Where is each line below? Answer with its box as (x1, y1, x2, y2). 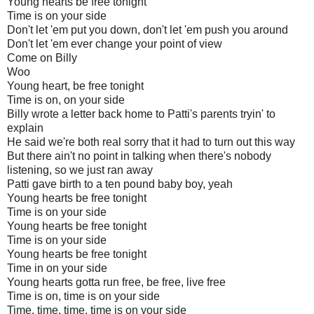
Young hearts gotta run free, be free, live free (7, 275, 226, 288)
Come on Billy (7, 51, 77, 64)
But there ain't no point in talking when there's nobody (7, 149, 271, 162)
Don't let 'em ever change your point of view (7, 37, 222, 50)
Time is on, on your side (7, 93, 125, 106)
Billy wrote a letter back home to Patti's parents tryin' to (7, 107, 275, 120)
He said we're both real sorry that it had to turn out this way (7, 135, 295, 148)
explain (7, 121, 43, 134)
